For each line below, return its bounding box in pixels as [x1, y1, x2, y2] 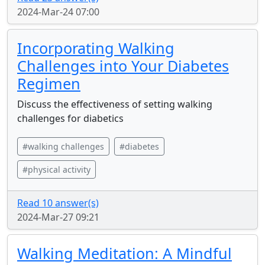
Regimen [17, 73, 80, 93]
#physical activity [22, 164, 91, 175]
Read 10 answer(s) [17, 196, 99, 209]
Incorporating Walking [17, 38, 174, 58]
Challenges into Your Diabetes [17, 56, 229, 76]
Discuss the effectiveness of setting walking [17, 98, 212, 111]
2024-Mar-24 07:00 [17, 5, 99, 18]
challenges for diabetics [17, 112, 124, 125]
